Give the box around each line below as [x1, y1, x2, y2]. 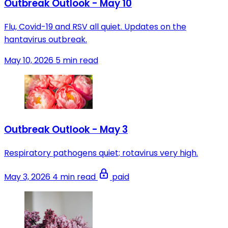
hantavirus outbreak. [4, 34, 87, 46]
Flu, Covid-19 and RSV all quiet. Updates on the [4, 21, 186, 33]
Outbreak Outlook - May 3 [4, 122, 128, 136]
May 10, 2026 [4, 54, 53, 67]
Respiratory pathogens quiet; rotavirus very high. [4, 147, 198, 159]
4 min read [52, 170, 98, 183]
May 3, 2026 [4, 170, 50, 183]
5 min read [55, 54, 98, 67]
